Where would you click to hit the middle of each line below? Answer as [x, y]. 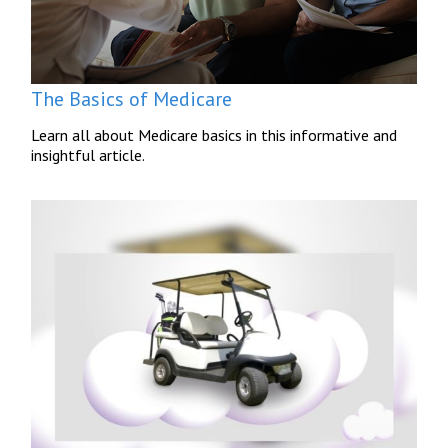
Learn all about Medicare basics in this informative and [214, 134]
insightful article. [88, 154]
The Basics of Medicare [132, 98]
